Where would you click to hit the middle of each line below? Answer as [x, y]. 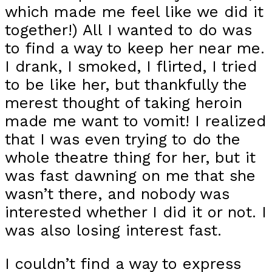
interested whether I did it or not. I [136, 212]
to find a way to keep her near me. [135, 48]
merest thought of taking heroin [124, 102]
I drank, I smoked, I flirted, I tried [131, 66]
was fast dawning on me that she [130, 175]
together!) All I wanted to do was [128, 29]
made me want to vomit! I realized [135, 121]
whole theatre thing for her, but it [130, 157]
